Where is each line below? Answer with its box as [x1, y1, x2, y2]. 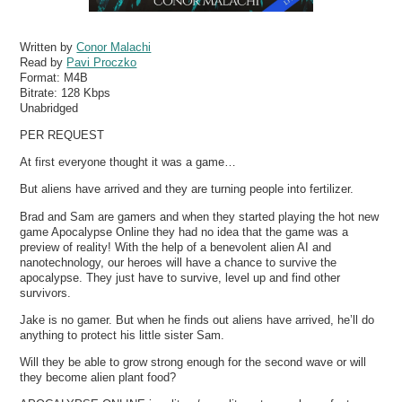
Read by [20, 55, 67, 69]
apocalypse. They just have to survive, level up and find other [20, 270, 341, 284]
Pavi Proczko [66, 55, 137, 69]
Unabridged [20, 100, 79, 115]
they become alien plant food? [20, 370, 177, 384]
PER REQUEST [20, 127, 105, 142]
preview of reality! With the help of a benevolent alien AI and [20, 240, 332, 254]
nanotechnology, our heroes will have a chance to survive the [20, 255, 337, 269]
